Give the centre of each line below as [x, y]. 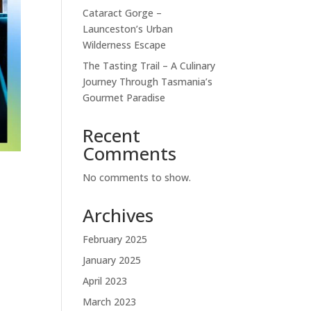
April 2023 [105, 280]
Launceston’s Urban [128, 28]
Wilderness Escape [125, 44]
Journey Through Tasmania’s [148, 81]
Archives [118, 215]
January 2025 [112, 260]
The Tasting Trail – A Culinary [149, 65]
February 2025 [115, 239]
